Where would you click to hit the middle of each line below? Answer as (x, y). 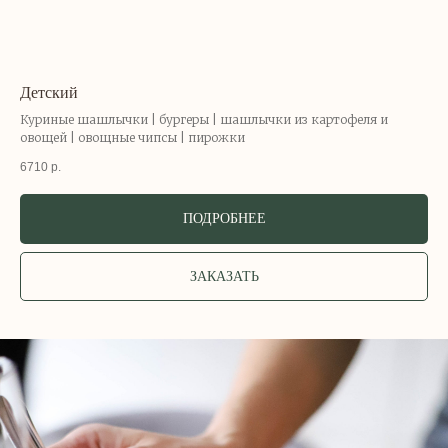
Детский (49, 93)
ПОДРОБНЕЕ (224, 219)
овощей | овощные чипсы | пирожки (132, 138)
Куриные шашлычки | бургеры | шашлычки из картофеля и (204, 120)
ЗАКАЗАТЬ (224, 276)
